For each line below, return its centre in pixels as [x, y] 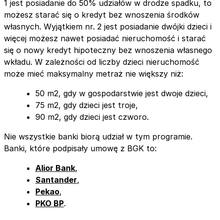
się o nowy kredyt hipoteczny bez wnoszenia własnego [108, 50]
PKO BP [50, 203]
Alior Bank [55, 168]
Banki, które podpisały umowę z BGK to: [80, 148]
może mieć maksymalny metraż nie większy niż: [94, 73]
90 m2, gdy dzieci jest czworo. [92, 117]
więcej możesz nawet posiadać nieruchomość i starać [105, 38]
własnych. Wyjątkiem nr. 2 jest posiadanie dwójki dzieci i [108, 26]
